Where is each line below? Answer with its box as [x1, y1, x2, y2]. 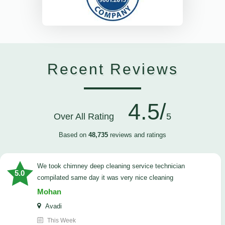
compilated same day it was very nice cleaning [37, 174, 173, 182]
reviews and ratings [108, 131, 166, 139]
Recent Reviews [47, 61, 178, 78]
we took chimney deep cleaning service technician [37, 162, 43, 170]
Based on [59, 131, 88, 139]
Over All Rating [54, 111, 122, 122]
